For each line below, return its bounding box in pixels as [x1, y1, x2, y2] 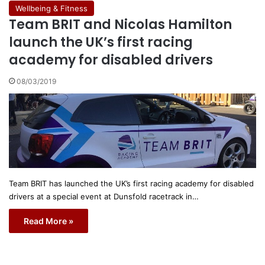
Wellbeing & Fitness [15, 3, 88, 13]
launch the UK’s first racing [9, 33, 193, 51]
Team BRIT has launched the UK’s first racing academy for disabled [9, 178, 254, 188]
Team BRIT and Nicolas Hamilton [9, 15, 232, 34]
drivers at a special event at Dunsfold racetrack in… [9, 191, 199, 201]
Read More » [24, 215, 73, 226]
